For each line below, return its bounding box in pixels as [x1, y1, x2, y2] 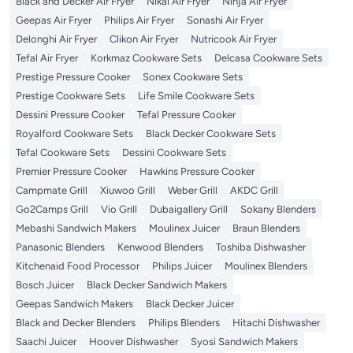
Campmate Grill [16, 184, 87, 197]
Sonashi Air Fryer [187, 14, 263, 27]
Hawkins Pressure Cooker [139, 165, 255, 178]
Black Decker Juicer [146, 298, 234, 310]
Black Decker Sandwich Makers [87, 279, 227, 292]
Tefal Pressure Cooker [137, 109, 236, 121]
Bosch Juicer [16, 279, 74, 292]
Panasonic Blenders [16, 241, 105, 254]
